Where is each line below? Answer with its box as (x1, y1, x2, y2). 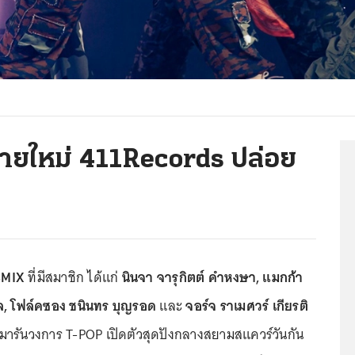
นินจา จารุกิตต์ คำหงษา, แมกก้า (121, 265, 303, 290)
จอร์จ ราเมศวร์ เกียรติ (185, 294, 308, 319)
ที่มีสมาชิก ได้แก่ (25, 265, 122, 290)
